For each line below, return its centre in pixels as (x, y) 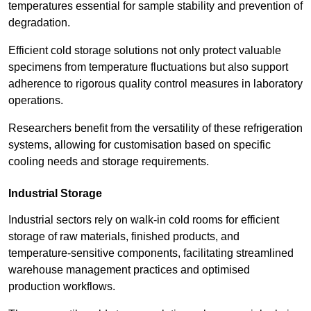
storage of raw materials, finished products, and (124, 237)
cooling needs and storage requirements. (109, 162)
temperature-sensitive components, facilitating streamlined (151, 253)
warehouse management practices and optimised (129, 270)
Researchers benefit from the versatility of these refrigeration (155, 128)
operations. (37, 101)
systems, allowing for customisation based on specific (140, 145)
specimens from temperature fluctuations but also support (148, 67)
